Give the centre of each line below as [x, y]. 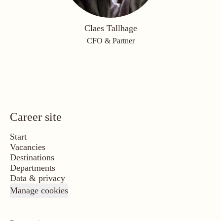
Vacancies [28, 147]
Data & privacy [37, 178]
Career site [36, 117]
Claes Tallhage [110, 28]
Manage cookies [39, 190]
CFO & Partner [110, 41]
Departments [33, 168]
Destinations [32, 157]
